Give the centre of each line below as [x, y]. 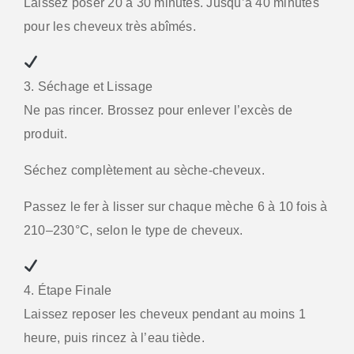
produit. [45, 134]
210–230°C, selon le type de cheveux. [134, 230]
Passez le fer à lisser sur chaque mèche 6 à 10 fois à [176, 206]
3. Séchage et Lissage [88, 86]
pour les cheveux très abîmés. [110, 26]
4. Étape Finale [68, 290]
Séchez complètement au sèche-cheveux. [144, 170]
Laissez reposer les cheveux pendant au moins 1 [165, 314]
